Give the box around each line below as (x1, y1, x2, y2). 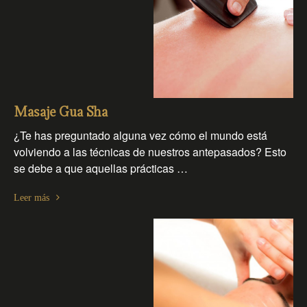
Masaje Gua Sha (14, 106, 108, 121)
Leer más (14, 193, 49, 203)
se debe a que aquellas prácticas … (14, 160, 188, 177)
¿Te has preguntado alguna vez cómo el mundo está (14, 127, 267, 144)
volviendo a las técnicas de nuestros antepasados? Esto (14, 144, 286, 160)
